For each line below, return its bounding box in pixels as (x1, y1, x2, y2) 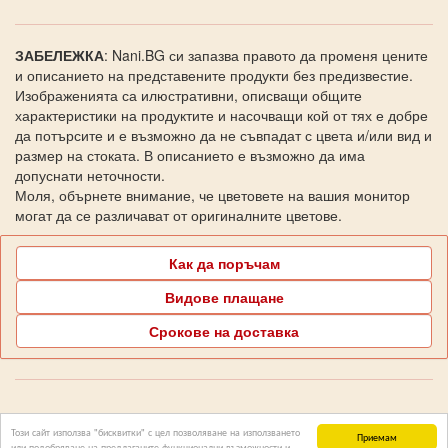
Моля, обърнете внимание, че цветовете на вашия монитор (15, 184, 410, 205)
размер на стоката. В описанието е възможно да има (15, 144, 365, 165)
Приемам (357, 429, 397, 444)
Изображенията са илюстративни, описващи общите (15, 84, 362, 105)
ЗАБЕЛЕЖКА (15, 44, 104, 65)
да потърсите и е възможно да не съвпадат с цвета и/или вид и (15, 124, 432, 145)
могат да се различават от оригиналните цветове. (15, 204, 342, 225)
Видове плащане (164, 286, 284, 307)
